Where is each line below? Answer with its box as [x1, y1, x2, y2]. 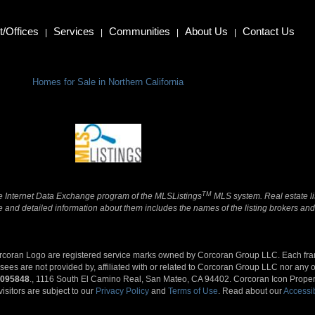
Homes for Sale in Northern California [32, 77, 184, 87]
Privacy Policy [96, 286, 150, 296]
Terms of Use [168, 286, 219, 296]
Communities [108, 25, 170, 37]
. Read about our [218, 286, 284, 296]
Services [53, 25, 94, 37]
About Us [184, 25, 228, 37]
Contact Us [242, 25, 295, 37]
